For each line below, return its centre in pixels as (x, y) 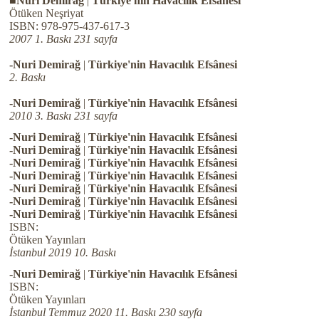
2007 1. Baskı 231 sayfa (63, 39)
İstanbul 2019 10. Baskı (62, 252)
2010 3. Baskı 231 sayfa (63, 116)
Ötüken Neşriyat (46, 13)
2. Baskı (27, 77)
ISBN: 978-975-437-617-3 (69, 26)
